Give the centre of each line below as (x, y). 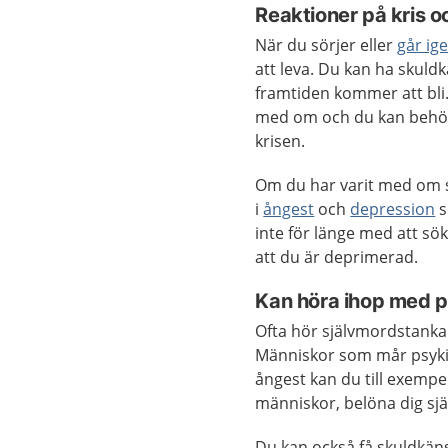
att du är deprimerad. (339, 257)
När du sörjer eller (326, 45)
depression (393, 209)
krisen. (282, 141)
